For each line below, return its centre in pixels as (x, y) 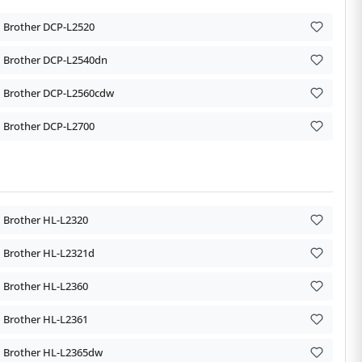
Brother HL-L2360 (46, 286)
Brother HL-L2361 (46, 319)
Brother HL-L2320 (46, 219)
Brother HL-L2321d (49, 253)
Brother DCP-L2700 (49, 126)
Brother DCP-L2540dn (55, 59)
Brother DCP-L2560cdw (59, 93)
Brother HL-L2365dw (53, 352)
